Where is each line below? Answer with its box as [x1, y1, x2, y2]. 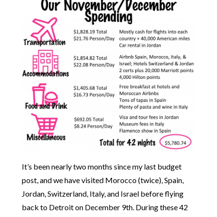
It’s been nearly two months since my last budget [21, 161, 182, 171]
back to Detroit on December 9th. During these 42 [21, 202, 188, 212]
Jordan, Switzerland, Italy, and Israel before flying [21, 188, 184, 198]
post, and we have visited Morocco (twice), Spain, [21, 175, 184, 185]
